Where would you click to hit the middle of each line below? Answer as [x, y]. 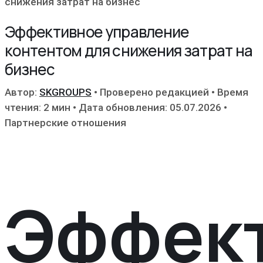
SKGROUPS [65, 92]
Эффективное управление [97, 31]
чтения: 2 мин [38, 107]
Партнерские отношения [65, 122]
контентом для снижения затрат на [129, 50]
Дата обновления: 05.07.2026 [151, 107]
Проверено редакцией [154, 92]
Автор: [22, 92]
